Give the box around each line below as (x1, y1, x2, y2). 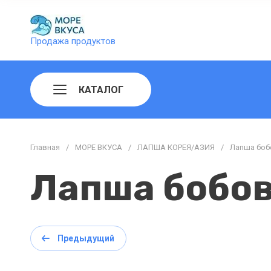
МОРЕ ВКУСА (75, 143, 122, 152)
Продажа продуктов (30, 35, 116, 47)
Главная (30, 143, 60, 152)
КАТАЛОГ (79, 84, 123, 96)
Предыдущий (57, 233, 114, 243)
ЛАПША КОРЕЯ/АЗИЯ (137, 143, 215, 152)
